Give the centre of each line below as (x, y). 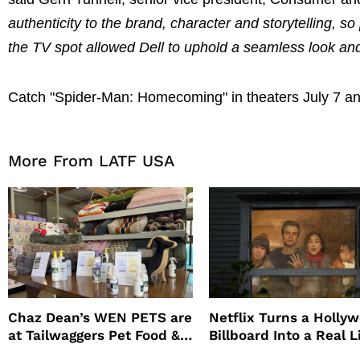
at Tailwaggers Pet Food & (94, 335)
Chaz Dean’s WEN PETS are (100, 318)
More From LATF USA (91, 161)
